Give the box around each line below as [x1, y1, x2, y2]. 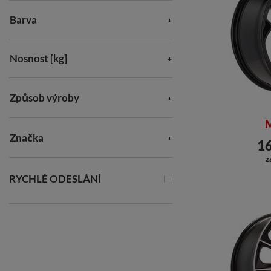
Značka [10, 131, 44, 144]
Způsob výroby [10, 91, 79, 104]
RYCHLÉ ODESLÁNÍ [9, 172, 101, 185]
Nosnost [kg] [10, 52, 67, 65]
